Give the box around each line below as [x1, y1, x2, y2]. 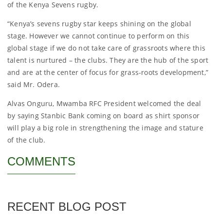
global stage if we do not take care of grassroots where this [7, 43, 206, 53]
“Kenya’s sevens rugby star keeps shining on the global [7, 19, 191, 28]
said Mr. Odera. [7, 80, 60, 89]
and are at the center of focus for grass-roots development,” [7, 68, 209, 77]
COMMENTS [7, 155, 75, 168]
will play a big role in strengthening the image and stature [7, 123, 203, 132]
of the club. [7, 135, 46, 145]
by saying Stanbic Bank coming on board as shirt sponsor [7, 111, 200, 120]
